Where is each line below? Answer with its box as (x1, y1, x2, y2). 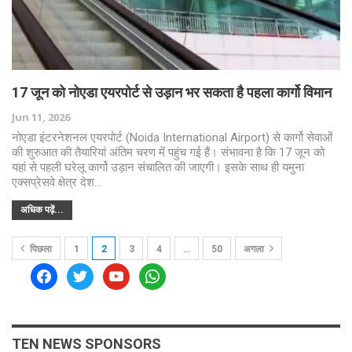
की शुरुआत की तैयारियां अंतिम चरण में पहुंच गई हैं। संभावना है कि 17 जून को (12, 145, 324, 159)
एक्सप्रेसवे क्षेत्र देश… (12, 174, 101, 189)
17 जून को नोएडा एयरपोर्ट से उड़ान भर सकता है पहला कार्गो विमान (12, 83, 332, 101)
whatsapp (138, 263, 192, 280)
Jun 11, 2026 (12, 109, 70, 124)
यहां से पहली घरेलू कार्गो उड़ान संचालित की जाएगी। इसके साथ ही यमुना (12, 159, 304, 174)
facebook (30, 263, 79, 280)
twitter (66, 263, 104, 280)
